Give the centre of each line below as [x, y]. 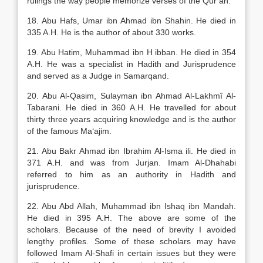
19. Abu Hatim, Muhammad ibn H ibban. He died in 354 [131, 52]
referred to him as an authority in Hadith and [131, 174]
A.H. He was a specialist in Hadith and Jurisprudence [131, 64]
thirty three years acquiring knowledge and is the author [131, 119]
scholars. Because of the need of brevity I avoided [131, 230]
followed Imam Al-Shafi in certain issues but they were [131, 253]
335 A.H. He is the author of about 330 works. [112, 32]
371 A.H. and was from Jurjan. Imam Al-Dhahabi [131, 163]
